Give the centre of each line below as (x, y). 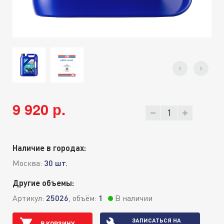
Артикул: (29, 198)
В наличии (133, 198)
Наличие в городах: (49, 148)
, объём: (83, 198)
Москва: (28, 163)
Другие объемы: (43, 183)
